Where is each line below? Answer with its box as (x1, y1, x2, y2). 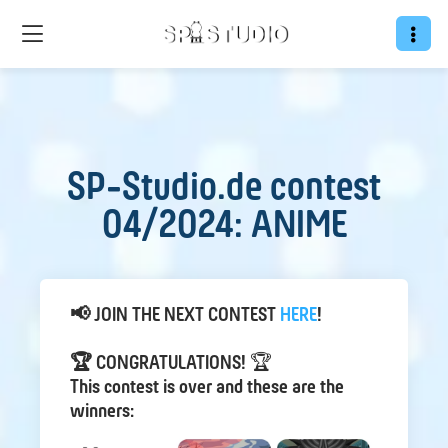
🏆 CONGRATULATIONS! (70, 353, 246, 374)
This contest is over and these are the (70, 377, 344, 398)
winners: (70, 401, 134, 422)
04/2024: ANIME (101, 207, 347, 247)
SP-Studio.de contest (67, 169, 381, 209)
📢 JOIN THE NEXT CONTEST (70, 305, 280, 326)
